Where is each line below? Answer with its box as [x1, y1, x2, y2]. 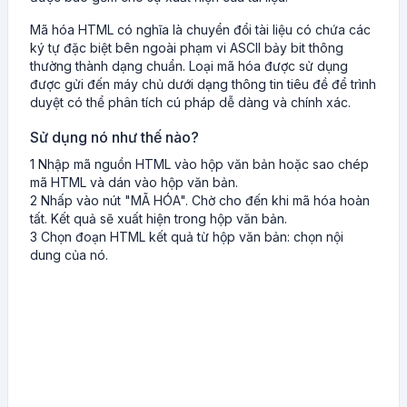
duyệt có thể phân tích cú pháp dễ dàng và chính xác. [30, 94, 351, 110]
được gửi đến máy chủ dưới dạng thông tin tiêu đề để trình [30, 76, 376, 92]
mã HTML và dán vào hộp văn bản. [30, 174, 238, 190]
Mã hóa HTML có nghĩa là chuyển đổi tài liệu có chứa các [30, 22, 371, 37]
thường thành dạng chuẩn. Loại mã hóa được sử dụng [30, 58, 348, 74]
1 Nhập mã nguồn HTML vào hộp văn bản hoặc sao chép [30, 156, 369, 172]
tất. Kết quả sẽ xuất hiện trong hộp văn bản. [30, 211, 287, 226]
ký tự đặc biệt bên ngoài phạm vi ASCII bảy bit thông [30, 40, 343, 55]
